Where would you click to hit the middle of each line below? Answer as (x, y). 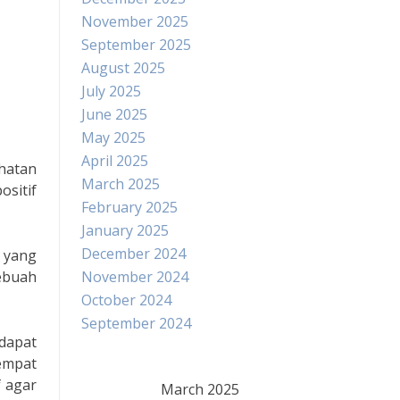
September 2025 (136, 45)
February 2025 (129, 207)
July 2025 (111, 91)
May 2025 (113, 137)
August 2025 (123, 68)
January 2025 (125, 230)
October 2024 (126, 300)
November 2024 (135, 277)
